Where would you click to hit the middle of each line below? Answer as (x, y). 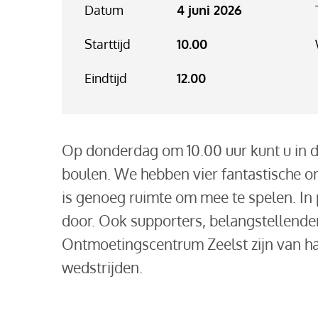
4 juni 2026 (209, 10)
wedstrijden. (102, 267)
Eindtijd (105, 78)
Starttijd (107, 44)
